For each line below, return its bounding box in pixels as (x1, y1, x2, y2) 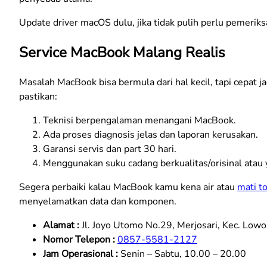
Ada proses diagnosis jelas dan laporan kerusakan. (43, 128, 258, 142)
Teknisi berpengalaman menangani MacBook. (43, 114, 236, 128)
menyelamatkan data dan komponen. (19, 195, 176, 209)
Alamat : (43, 219, 79, 232)
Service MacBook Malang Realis (19, 43, 225, 63)
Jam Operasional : (43, 247, 118, 261)
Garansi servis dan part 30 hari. (43, 142, 176, 156)
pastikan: (19, 90, 57, 104)
